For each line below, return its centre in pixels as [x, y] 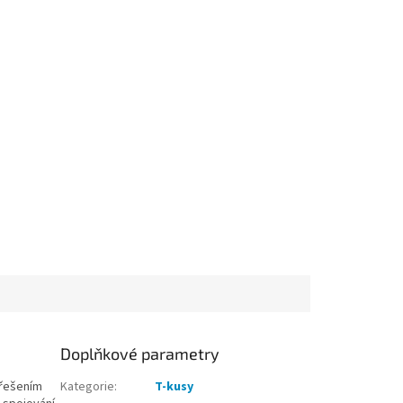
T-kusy [175, 387]
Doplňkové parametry [140, 354]
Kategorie [88, 387]
